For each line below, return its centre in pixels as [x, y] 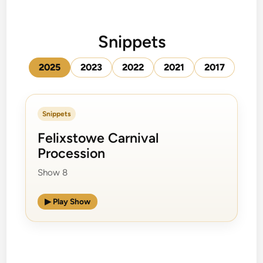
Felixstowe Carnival [98, 138]
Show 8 [53, 172]
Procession [72, 153]
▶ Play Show [68, 201]
